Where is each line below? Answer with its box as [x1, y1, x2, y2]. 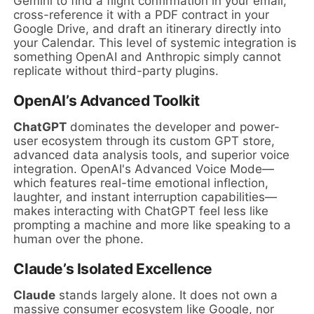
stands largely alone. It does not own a [55, 288, 278, 303]
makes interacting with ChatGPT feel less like [13, 204, 269, 219]
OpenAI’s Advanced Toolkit [13, 92, 200, 110]
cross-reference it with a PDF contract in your [13, 8, 270, 22]
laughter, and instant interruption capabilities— [13, 190, 278, 205]
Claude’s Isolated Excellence [13, 260, 212, 278]
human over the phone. [13, 232, 144, 247]
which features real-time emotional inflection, [13, 176, 269, 191]
